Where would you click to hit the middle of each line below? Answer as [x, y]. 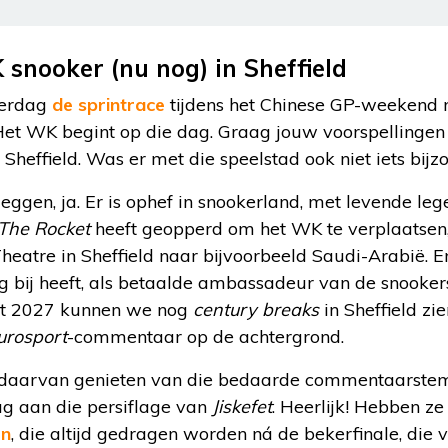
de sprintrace [108, 105]
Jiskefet [242, 407]
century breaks [256, 310]
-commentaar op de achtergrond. [205, 337]
